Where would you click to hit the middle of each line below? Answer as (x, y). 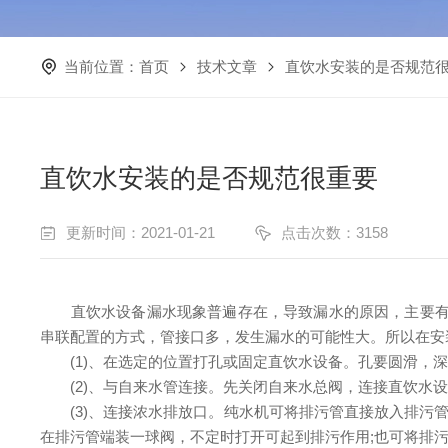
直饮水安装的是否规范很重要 (209, 178)
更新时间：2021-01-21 (141, 232)
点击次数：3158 (335, 232)
